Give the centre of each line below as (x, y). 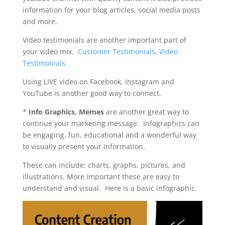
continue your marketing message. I (84, 124)
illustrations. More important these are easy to (101, 177)
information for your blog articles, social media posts (111, 10)
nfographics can (172, 124)
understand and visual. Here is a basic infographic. (109, 188)
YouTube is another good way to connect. (92, 93)
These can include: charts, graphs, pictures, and (104, 165)
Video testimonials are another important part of (104, 40)
